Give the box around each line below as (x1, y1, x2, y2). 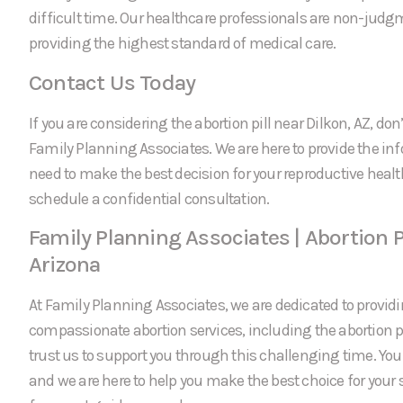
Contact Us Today (29, 68, 196, 95)
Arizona (29, 251, 101, 278)
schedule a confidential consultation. (29, 189, 270, 208)
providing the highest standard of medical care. (29, 34, 336, 53)
